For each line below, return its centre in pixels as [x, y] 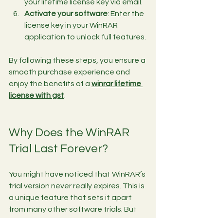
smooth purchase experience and [70, 72]
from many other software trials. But [73, 209]
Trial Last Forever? [58, 148]
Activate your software [66, 13]
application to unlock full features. [85, 37]
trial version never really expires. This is [77, 186]
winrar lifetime [117, 83]
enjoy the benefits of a [50, 83]
